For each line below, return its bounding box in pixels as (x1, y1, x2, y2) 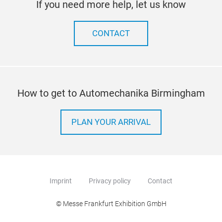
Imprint (50, 177, 72, 185)
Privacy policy (89, 177, 131, 185)
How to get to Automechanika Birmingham (17, 87, 205, 100)
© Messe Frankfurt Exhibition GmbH (55, 200, 166, 208)
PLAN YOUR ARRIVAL (71, 117, 151, 127)
